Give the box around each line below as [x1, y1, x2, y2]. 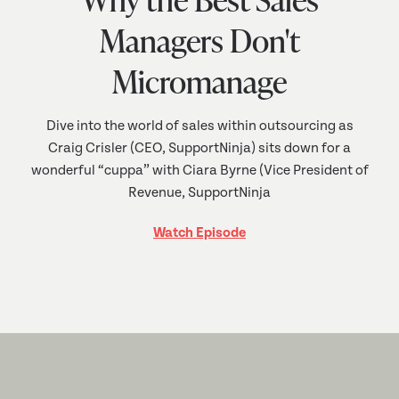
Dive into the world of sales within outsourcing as [45, 118, 354, 134]
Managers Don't [99, 18, 300, 61]
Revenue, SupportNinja [128, 185, 271, 201]
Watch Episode [153, 225, 246, 241]
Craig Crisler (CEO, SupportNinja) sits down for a [48, 141, 351, 157]
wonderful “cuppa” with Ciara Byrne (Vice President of [30, 163, 369, 179]
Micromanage [112, 59, 287, 102]
